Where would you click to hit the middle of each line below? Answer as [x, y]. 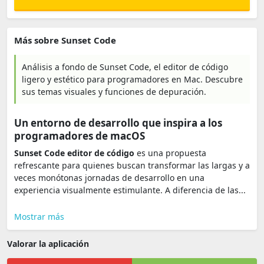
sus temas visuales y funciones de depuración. [114, 92]
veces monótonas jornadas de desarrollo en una [109, 178]
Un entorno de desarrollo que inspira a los [118, 123]
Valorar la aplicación [48, 244]
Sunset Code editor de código [74, 153]
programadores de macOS [80, 136]
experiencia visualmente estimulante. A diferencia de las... [130, 190]
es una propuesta [170, 153]
